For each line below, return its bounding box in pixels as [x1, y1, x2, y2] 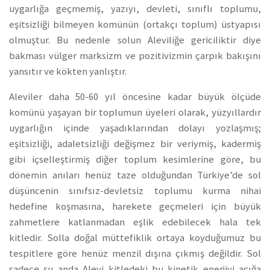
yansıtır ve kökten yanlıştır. [9, 64, 127, 78]
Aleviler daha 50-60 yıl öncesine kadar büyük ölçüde [9, 90, 261, 104]
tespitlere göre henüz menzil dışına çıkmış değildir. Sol [9, 247, 261, 260]
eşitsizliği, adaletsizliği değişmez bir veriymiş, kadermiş [9, 137, 261, 151]
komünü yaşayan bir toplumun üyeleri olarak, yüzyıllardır [9, 106, 261, 119]
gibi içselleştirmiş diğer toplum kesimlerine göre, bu [9, 153, 261, 166]
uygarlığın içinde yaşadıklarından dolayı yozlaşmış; [9, 122, 261, 135]
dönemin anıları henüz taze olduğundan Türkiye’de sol [9, 169, 261, 182]
